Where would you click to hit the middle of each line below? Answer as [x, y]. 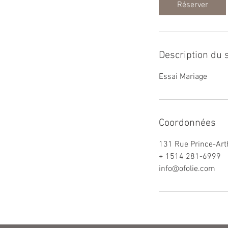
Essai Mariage [183, 77]
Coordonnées [187, 123]
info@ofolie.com [187, 169]
